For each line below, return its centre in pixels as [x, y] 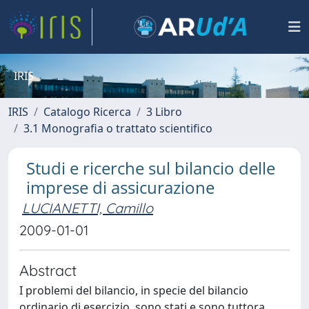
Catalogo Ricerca [87, 112]
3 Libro [164, 112]
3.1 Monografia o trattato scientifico [118, 128]
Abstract [48, 270]
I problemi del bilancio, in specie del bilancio [134, 290]
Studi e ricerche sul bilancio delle [151, 168]
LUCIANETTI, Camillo [88, 208]
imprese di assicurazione [120, 187]
